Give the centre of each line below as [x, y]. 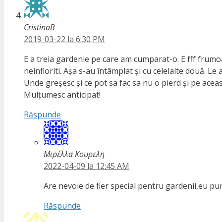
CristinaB [39, 28]
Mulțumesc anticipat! [62, 95]
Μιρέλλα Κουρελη [74, 154]
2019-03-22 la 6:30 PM [64, 39]
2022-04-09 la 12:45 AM [86, 166]
